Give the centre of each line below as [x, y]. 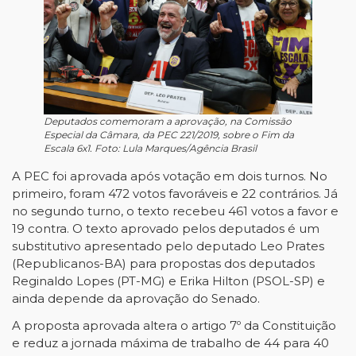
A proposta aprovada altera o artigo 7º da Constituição [174, 325]
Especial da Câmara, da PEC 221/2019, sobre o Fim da [169, 135]
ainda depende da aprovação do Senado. [137, 298]
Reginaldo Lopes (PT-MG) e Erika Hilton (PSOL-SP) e [168, 281]
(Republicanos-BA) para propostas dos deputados [163, 263]
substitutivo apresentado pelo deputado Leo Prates [168, 246]
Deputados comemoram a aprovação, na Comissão [168, 121]
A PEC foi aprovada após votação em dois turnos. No [170, 176]
